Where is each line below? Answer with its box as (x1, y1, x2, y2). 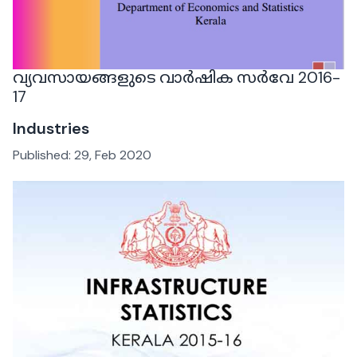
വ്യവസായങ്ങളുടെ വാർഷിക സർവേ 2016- (13, 66, 340, 88)
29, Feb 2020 (74, 146, 151, 163)
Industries (13, 117, 89, 139)
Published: (13, 146, 74, 163)
